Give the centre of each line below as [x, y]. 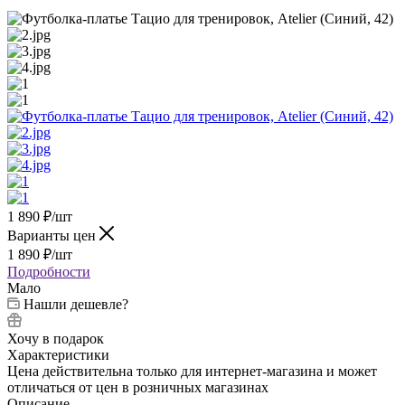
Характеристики [58, 354]
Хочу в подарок [56, 338]
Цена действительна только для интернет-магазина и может [192, 371]
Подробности [49, 271]
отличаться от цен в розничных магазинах [138, 387]
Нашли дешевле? [76, 304]
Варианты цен [53, 235]
